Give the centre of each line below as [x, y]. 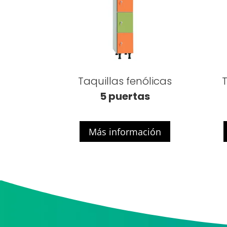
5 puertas [125, 96]
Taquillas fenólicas [125, 81]
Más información [125, 131]
